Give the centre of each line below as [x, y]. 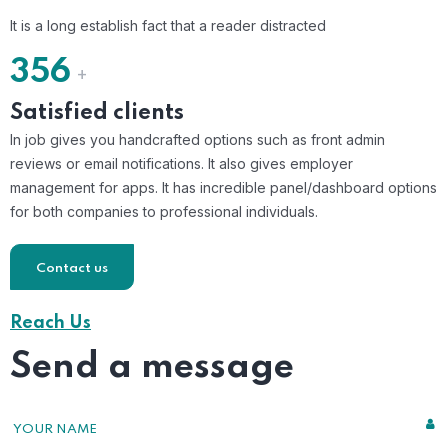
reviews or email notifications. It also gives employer [181, 164]
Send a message [152, 367]
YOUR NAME [55, 430]
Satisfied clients [97, 113]
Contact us [72, 269]
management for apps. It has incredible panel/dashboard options [223, 188]
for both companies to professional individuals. [164, 212]
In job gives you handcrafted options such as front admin [197, 140]
